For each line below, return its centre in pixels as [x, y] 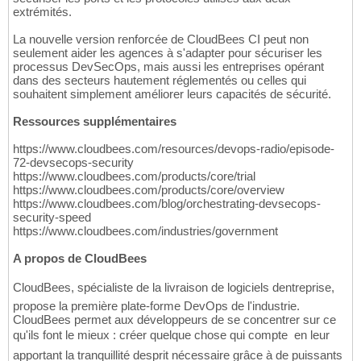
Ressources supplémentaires [95, 122]
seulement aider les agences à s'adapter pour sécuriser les [168, 53]
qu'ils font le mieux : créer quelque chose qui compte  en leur [171, 335]
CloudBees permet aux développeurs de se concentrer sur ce [174, 320]
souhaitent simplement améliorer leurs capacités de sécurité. [172, 94]
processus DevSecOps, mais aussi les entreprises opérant [168, 67]
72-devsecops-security [73, 163]
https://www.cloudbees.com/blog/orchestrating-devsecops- [167, 204]
